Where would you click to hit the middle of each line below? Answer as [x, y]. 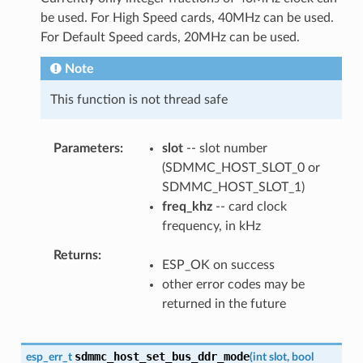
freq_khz [187, 206]
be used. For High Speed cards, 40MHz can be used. [187, 17]
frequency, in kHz [211, 226]
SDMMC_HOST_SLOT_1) [233, 187]
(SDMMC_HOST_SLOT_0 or [241, 167]
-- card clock [249, 206]
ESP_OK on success [218, 265]
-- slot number [225, 148]
